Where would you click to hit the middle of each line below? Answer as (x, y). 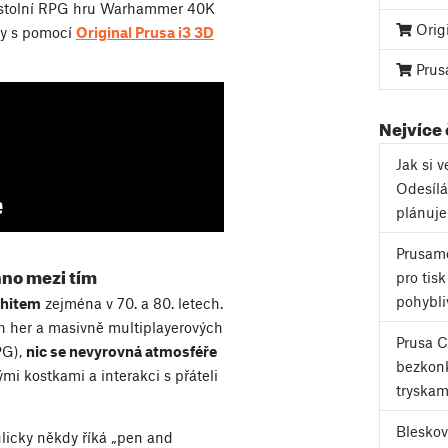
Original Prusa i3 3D (145, 32)
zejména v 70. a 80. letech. (132, 303)
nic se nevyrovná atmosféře (121, 351)
